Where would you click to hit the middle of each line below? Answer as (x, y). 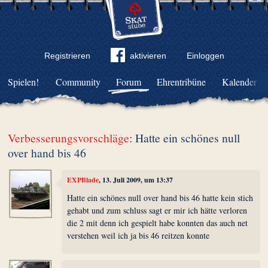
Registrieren (67, 56)
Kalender (239, 82)
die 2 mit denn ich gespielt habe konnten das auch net (158, 223)
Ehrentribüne (182, 82)
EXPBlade (83, 180)
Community (78, 82)
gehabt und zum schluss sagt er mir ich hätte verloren (157, 210)
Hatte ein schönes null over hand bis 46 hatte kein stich (160, 197)
